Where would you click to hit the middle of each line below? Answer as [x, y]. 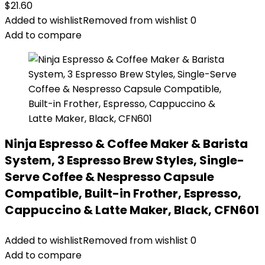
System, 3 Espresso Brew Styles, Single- [125, 160]
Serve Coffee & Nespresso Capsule [109, 177]
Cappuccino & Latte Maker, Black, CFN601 [132, 210]
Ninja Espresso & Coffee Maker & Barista [126, 144]
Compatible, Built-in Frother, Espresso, [123, 193]
